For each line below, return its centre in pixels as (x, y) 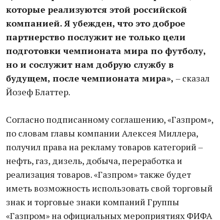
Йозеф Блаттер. (38, 92)
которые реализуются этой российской (96, 9)
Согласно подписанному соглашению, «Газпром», (110, 119)
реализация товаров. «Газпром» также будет (98, 174)
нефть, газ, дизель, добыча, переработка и (94, 161)
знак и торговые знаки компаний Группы (93, 202)
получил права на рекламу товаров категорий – (104, 147)
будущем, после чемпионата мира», (90, 78)
